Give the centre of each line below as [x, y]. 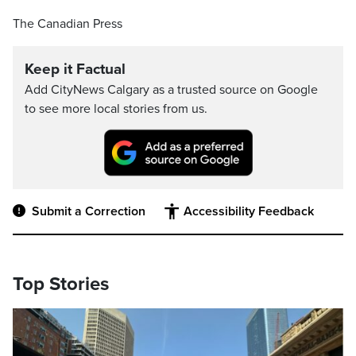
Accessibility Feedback [249, 212]
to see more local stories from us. [116, 109]
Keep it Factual [75, 69]
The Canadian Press [68, 24]
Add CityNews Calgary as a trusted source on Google [171, 90]
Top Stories [61, 284]
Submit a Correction [89, 212]
